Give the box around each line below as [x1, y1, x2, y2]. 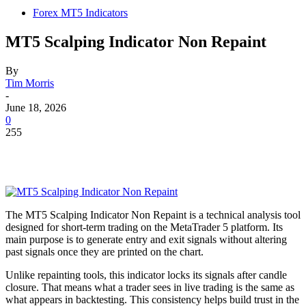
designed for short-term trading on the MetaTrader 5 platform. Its [5, 221, 283, 233]
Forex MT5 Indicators [33, 7, 128, 18]
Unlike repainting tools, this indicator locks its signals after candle [5, 268, 287, 281]
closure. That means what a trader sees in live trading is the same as [5, 281, 294, 293]
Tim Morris [5, 76, 54, 89]
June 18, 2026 [5, 101, 66, 113]
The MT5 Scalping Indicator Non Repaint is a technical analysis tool [5, 208, 301, 221]
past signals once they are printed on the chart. [5, 245, 204, 258]
